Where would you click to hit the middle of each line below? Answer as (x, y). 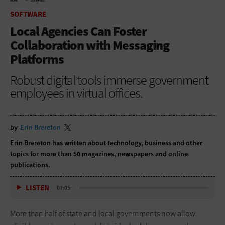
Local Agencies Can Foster (78, 31)
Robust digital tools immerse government (109, 80)
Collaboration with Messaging (90, 45)
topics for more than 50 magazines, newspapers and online (99, 154)
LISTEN (37, 188)
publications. (31, 165)
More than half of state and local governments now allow (103, 213)
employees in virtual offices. (76, 93)
